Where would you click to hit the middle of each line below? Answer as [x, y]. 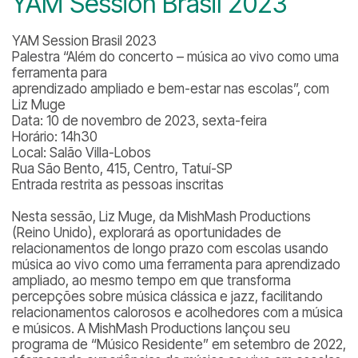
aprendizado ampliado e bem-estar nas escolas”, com [171, 89]
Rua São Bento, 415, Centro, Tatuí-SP [122, 169]
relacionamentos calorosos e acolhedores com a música [177, 312]
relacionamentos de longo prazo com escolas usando [170, 249]
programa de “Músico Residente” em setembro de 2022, [179, 344]
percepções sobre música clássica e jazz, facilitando [167, 296]
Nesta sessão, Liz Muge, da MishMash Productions [161, 217]
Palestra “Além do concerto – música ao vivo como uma [175, 57]
